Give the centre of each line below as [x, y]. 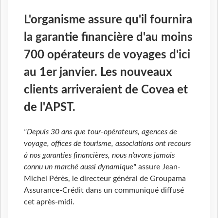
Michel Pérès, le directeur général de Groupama [105, 179]
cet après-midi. [49, 202]
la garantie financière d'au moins [108, 38]
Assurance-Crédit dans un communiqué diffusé [104, 191]
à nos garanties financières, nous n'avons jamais [99, 155]
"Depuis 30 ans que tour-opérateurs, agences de [100, 132]
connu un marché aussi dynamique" [80, 167]
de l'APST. [50, 108]
